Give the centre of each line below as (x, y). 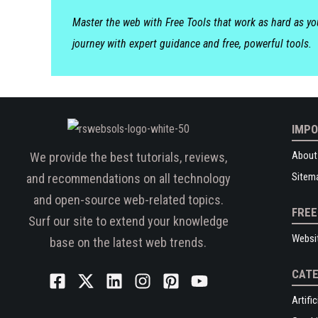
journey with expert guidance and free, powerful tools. (192, 44)
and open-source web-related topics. (128, 200)
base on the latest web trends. (128, 242)
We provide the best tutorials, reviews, (128, 157)
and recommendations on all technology (128, 179)
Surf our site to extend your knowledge (128, 221)
